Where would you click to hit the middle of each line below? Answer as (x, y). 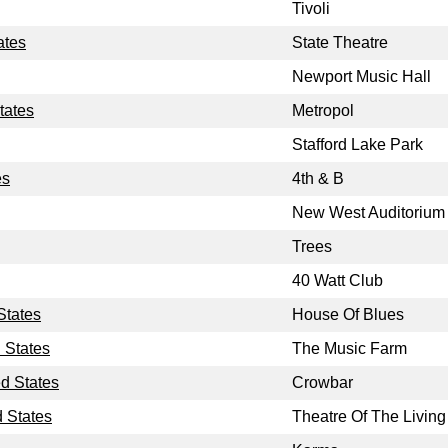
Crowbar (322, 383)
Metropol (323, 111)
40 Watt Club (337, 281)
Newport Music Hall (361, 77)
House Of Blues (348, 315)
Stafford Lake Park (357, 145)
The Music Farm (349, 349)
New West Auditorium (368, 213)
